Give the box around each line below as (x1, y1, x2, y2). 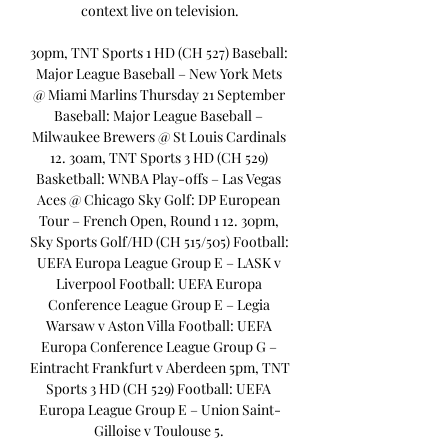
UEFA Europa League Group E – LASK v (36, 253, 281, 273)
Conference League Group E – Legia (47, 295, 270, 315)
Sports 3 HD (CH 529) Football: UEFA (46, 379, 271, 399)
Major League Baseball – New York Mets (35, 64, 282, 84)
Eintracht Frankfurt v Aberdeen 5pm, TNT (30, 358, 290, 378)
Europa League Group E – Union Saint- (39, 400, 281, 420)
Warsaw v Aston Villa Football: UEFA (45, 316, 272, 336)
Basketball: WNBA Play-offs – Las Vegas (36, 169, 281, 189)
